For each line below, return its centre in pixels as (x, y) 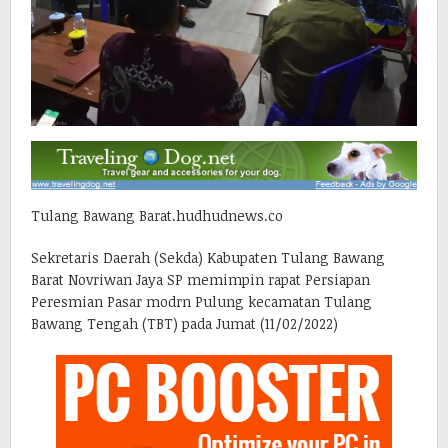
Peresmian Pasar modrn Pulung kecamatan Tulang (201, 301)
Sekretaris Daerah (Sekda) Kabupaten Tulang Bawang (208, 257)
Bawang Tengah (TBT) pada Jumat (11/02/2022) (184, 323)
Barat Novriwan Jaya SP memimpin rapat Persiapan (200, 279)
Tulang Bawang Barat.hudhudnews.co (157, 215)
